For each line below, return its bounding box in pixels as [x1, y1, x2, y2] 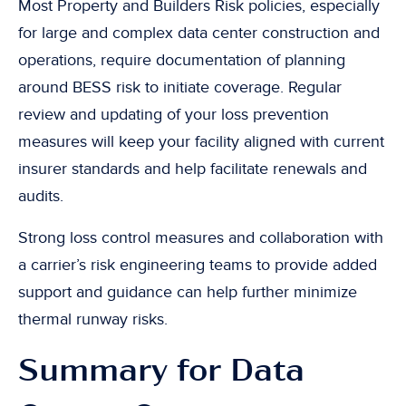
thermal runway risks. [18, 310, 168, 329]
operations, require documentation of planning [18, 51, 345, 70]
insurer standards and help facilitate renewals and [18, 159, 367, 179]
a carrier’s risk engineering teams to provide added [18, 256, 377, 275]
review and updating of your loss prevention [18, 105, 329, 124]
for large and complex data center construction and [18, 24, 380, 43]
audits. [18, 187, 63, 206]
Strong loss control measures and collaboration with [18, 228, 383, 247]
